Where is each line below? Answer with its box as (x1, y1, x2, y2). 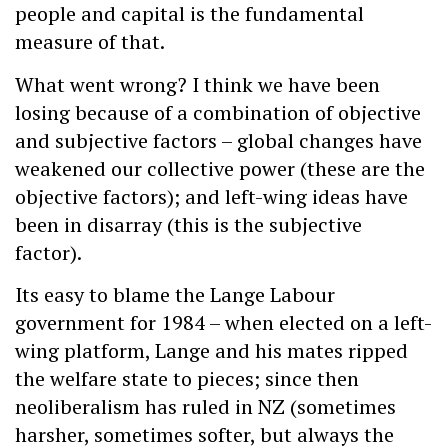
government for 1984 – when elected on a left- (15, 309, 432, 337)
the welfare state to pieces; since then (15, 365, 359, 393)
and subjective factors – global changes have (15, 126, 422, 154)
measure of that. (15, 28, 165, 56)
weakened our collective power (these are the (15, 154, 425, 182)
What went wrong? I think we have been (15, 70, 380, 98)
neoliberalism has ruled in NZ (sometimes (15, 393, 396, 421)
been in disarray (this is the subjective (15, 210, 362, 238)
